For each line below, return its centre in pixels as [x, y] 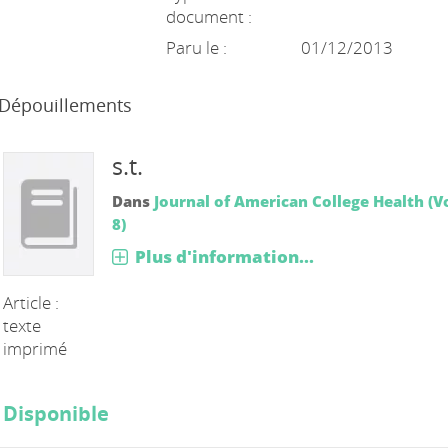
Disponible [56, 413]
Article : [31, 302]
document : [208, 16]
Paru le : [196, 47]
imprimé [35, 348]
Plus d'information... [224, 256]
